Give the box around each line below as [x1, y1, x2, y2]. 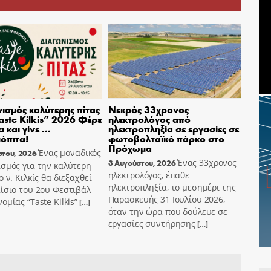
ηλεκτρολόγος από [108, 112, 191, 125]
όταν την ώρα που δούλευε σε [108, 205, 227, 217]
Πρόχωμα [108, 141, 152, 154]
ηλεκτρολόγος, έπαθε [108, 169, 189, 181]
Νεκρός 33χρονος [108, 102, 189, 116]
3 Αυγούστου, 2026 [108, 157, 176, 168]
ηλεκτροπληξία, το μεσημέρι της [108, 181, 236, 193]
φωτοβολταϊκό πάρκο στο [108, 131, 224, 145]
